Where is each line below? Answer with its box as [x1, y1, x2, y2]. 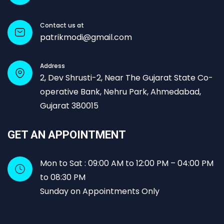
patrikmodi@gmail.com [40, 31, 132, 43]
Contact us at [40, 21, 84, 30]
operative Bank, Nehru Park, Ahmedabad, [40, 85, 201, 97]
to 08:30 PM [40, 171, 86, 183]
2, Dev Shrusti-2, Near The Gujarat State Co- [40, 71, 213, 83]
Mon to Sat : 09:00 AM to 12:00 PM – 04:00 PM [40, 157, 214, 169]
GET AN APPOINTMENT [7, 128, 126, 141]
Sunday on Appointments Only [40, 185, 160, 197]
